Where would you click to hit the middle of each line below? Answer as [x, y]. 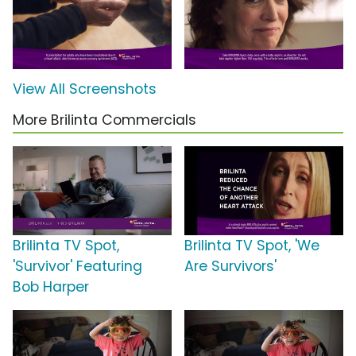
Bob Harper [51, 287]
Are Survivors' [230, 267]
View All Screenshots [85, 89]
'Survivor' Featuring [77, 267]
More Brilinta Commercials [104, 120]
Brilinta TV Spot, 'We [252, 246]
